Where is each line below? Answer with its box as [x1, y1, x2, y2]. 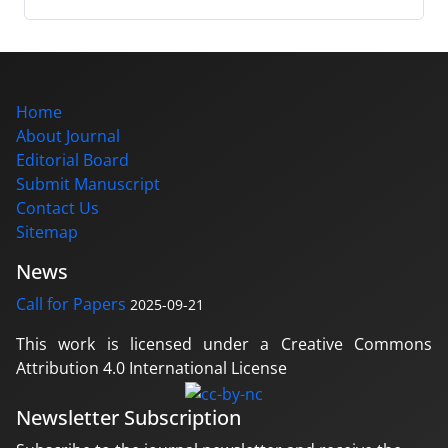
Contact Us [16, 197, 99, 220]
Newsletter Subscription [16, 403, 241, 431]
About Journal [16, 125, 120, 148]
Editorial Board [16, 149, 129, 172]
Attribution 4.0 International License [16, 357, 287, 380]
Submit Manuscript [16, 173, 160, 196]
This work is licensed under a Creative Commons [16, 333, 432, 356]
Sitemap [16, 221, 78, 244]
